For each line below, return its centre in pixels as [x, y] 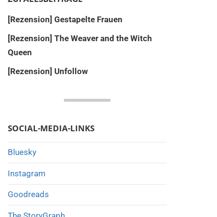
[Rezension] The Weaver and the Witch [80, 38]
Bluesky [22, 152]
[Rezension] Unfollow [47, 71]
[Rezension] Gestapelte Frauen [65, 19]
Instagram [26, 173]
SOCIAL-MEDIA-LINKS [51, 128]
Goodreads [28, 194]
